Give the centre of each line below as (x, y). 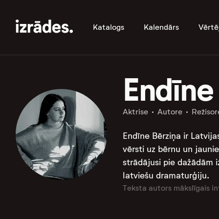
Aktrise (135, 112)
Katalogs (109, 27)
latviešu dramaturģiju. (166, 175)
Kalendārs (161, 27)
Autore (170, 112)
